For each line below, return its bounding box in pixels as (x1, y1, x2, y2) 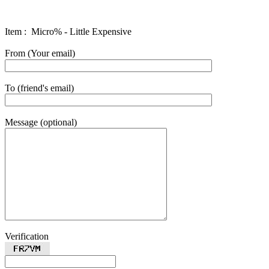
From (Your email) (5, 48, 75, 58)
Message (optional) (5, 117, 77, 127)
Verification (5, 231, 49, 241)
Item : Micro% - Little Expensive (5, 26, 131, 37)
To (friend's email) (5, 83, 74, 93)
